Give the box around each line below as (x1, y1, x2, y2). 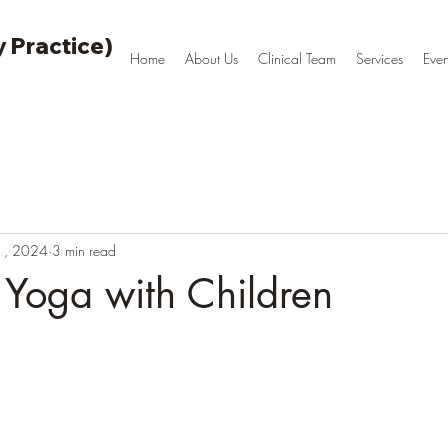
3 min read (52, 240, 116, 260)
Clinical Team (258, 49, 336, 68)
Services (356, 49, 403, 68)
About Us (185, 49, 238, 68)
